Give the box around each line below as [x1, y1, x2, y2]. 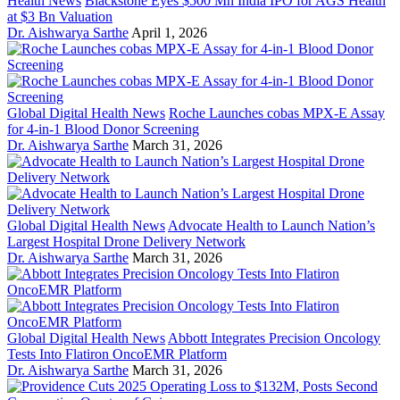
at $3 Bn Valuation [7, 9, 112, 25]
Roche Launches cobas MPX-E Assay [169, 105, 385, 121]
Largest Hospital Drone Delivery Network [7, 234, 246, 250]
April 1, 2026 [131, 25, 207, 41]
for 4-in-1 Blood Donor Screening [7, 121, 199, 137]
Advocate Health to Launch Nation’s [168, 218, 375, 234]
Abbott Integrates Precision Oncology [168, 330, 380, 346]
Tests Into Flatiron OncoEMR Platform [7, 346, 227, 362]
